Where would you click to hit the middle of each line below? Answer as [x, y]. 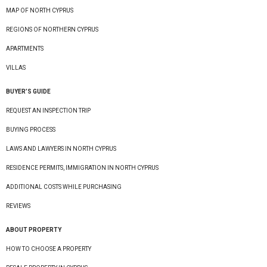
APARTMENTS [25, 49]
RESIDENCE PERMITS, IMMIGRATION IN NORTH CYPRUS [82, 168]
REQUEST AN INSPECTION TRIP [48, 111]
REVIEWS [18, 206]
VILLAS [16, 68]
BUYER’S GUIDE [28, 92]
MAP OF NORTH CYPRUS [40, 11]
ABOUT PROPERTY [34, 230]
